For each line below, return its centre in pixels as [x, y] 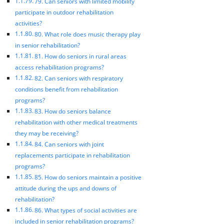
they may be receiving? [47, 133]
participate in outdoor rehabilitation [64, 12]
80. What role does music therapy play [88, 34]
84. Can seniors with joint [69, 144]
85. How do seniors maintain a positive [88, 177]
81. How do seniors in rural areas [81, 56]
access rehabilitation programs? [59, 67]
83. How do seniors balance [73, 111]
